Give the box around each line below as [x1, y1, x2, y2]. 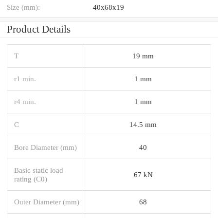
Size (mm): [7, 2, 40, 11]
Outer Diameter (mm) [14, 197, 79, 206]
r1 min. [14, 74, 36, 83]
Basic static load [14, 165, 63, 174]
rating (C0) [14, 174, 47, 183]
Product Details [7, 23, 71, 35]
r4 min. [14, 97, 36, 106]
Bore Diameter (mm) [14, 143, 77, 151]
